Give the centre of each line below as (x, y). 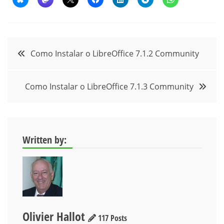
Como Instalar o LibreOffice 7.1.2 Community (115, 53)
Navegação (41, 48)
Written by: (44, 139)
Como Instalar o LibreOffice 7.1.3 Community (109, 86)
